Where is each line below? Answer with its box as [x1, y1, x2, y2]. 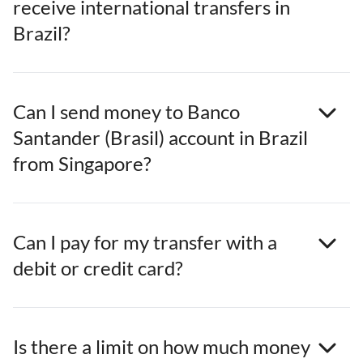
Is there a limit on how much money [13, 335, 310, 359]
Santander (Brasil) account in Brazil [13, 126, 308, 150]
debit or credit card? [13, 256, 183, 280]
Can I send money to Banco [13, 100, 240, 124]
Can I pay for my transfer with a [13, 230, 277, 254]
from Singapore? [13, 152, 152, 176]
